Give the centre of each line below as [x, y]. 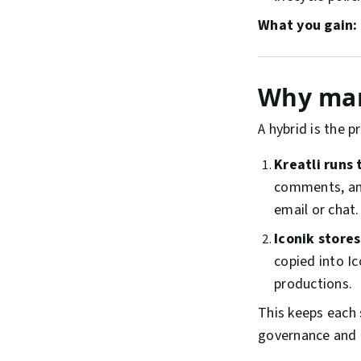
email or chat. [317, 210]
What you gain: [308, 26]
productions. [313, 284]
